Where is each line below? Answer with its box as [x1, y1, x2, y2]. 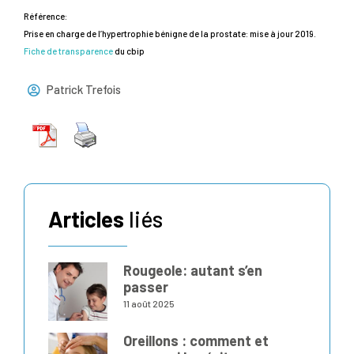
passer [122, 277, 168, 296]
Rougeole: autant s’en [122, 261, 262, 279]
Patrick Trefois [47, 82, 121, 97]
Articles [48, 205, 124, 232]
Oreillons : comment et [122, 332, 269, 350]
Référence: [24, 10, 67, 21]
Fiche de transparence [24, 45, 113, 56]
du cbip [113, 45, 145, 56]
